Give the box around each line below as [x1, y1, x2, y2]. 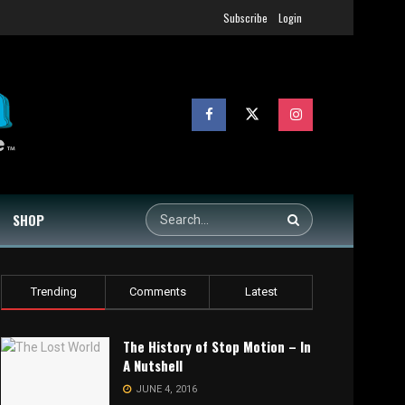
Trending [30, 285, 77, 298]
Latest [244, 285, 278, 298]
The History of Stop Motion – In [123, 336, 311, 356]
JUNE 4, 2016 [133, 383, 197, 395]
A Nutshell [123, 355, 183, 375]
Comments [128, 285, 186, 298]
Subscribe [223, 10, 268, 25]
